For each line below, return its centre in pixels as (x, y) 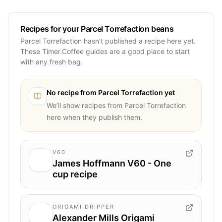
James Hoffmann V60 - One (112, 163)
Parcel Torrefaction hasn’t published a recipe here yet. (108, 41)
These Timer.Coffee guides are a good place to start (105, 51)
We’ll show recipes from (85, 105)
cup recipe (75, 174)
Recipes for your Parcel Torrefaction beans (97, 28)
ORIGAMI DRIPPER (83, 206)
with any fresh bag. (52, 61)
